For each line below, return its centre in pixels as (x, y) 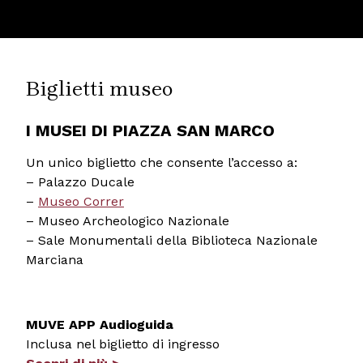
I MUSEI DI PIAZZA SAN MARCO (150, 130)
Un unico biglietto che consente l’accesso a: (162, 162)
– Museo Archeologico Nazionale (128, 220)
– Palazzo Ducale (80, 181)
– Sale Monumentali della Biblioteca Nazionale (172, 240)
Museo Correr (81, 201)
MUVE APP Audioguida (100, 324)
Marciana (55, 259)
